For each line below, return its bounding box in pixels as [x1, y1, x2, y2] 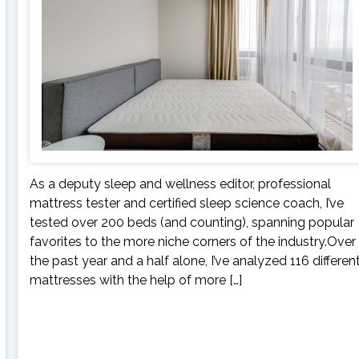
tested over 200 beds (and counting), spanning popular [30, 215, 355, 231]
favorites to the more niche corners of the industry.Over [30, 234, 357, 250]
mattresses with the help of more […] [30, 272, 243, 288]
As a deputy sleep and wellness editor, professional [30, 176, 332, 192]
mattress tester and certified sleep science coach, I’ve [30, 196, 345, 212]
